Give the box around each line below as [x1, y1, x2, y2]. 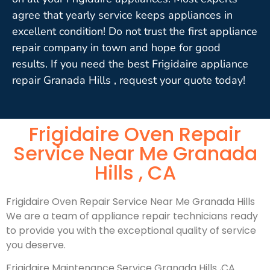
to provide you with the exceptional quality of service [6, 223, 256, 237]
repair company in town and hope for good [12, 40, 221, 55]
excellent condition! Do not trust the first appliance [12, 24, 257, 39]
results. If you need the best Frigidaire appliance [12, 56, 248, 71]
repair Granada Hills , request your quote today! [12, 72, 245, 87]
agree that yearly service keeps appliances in [12, 7, 233, 22]
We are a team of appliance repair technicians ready [6, 209, 258, 223]
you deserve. [6, 237, 66, 252]
